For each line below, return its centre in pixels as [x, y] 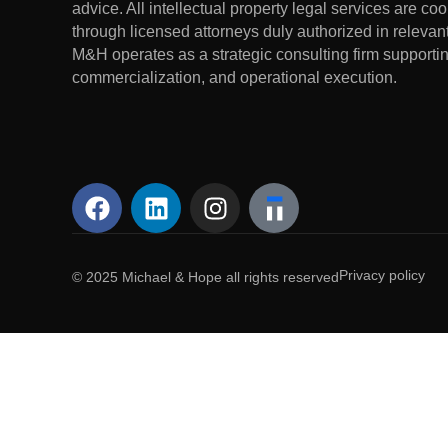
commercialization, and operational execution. [234, 77]
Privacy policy [382, 275]
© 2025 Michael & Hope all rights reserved [205, 277]
